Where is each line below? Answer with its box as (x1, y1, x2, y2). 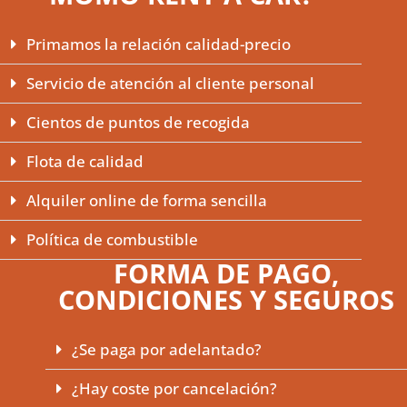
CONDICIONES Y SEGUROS (58, 282, 394, 318)
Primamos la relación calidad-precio (26, 34, 291, 55)
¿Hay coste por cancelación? (72, 378, 277, 400)
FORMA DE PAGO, (114, 255, 339, 292)
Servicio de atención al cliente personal (26, 73, 314, 94)
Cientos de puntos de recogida (26, 112, 250, 134)
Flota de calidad (26, 151, 144, 173)
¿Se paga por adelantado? (72, 339, 262, 361)
